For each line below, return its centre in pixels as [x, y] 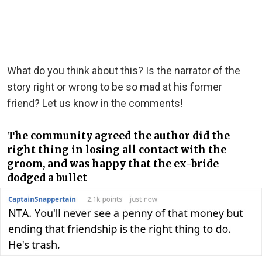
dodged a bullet [47, 177]
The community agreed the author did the [118, 135]
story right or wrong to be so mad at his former [115, 87]
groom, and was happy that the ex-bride [113, 163]
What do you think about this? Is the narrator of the [124, 71]
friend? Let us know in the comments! [95, 104]
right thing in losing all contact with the [117, 149]
